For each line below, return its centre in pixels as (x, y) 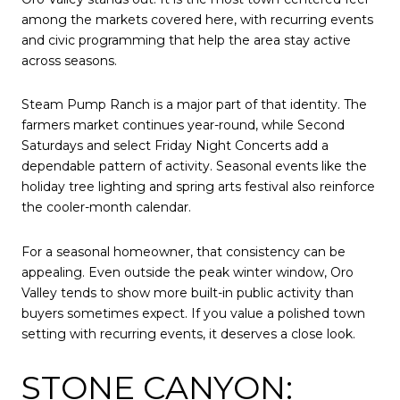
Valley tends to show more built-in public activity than (187, 292)
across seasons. (69, 60)
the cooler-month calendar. (106, 208)
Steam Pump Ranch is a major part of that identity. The (194, 105)
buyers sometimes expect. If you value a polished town (193, 313)
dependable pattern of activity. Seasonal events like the (194, 167)
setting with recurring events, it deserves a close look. (188, 333)
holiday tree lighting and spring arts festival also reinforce (198, 187)
